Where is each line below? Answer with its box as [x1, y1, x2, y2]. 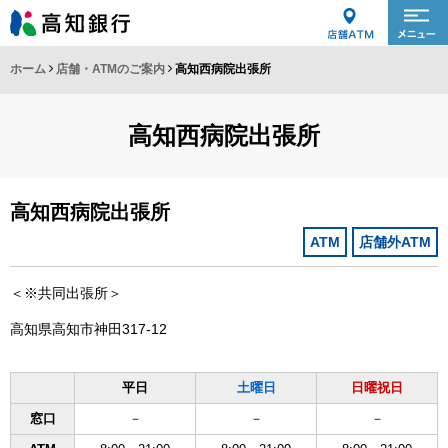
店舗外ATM [359, 234, 431, 250]
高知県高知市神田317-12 [10, 321, 167, 338]
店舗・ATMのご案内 [56, 62, 165, 76]
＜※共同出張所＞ [10, 285, 122, 301]
